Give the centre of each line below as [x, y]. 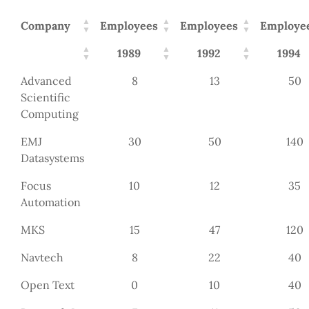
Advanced [47, 80]
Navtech [42, 257]
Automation [51, 202]
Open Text [48, 285]
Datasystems [53, 158]
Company [46, 25]
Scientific [46, 97]
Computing [50, 113]
